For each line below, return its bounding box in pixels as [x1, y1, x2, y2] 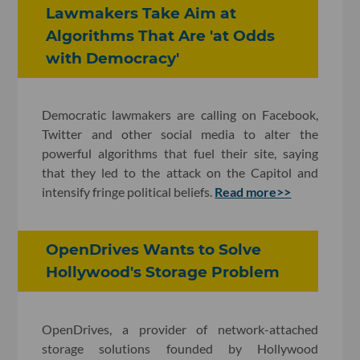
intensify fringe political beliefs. [42, 184, 215, 200]
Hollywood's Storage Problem [46, 263, 280, 282]
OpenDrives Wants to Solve [46, 240, 262, 260]
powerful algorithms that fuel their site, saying [42, 145, 318, 162]
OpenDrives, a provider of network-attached [42, 321, 318, 337]
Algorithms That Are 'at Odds [46, 26, 276, 45]
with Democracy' [46, 48, 180, 67]
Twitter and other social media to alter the [42, 126, 318, 142]
